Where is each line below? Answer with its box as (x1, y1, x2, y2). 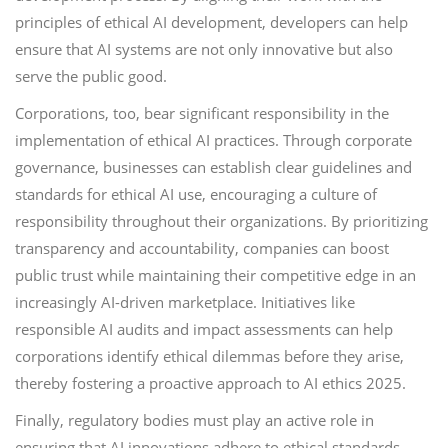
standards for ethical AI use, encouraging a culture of (15, 184, 377, 204)
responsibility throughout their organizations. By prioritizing (15, 211, 428, 231)
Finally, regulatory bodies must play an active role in (15, 410, 374, 430)
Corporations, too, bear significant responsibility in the (15, 103, 389, 123)
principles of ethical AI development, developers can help (15, 12, 408, 32)
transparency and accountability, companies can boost (15, 238, 389, 258)
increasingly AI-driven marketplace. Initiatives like (15, 292, 355, 312)
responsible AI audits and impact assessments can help (15, 319, 393, 339)
